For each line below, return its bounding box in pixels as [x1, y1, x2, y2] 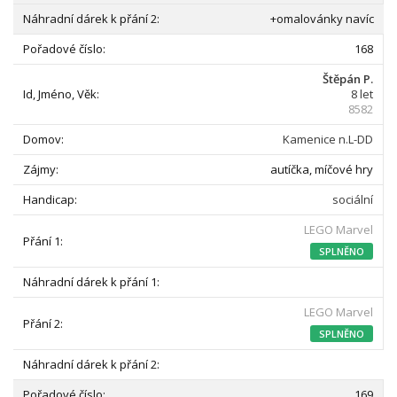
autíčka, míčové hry [270, 161, 373, 177]
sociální [332, 191, 373, 207]
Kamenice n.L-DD [283, 131, 373, 147]
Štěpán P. [323, 71, 373, 87]
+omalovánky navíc [270, 11, 374, 27]
